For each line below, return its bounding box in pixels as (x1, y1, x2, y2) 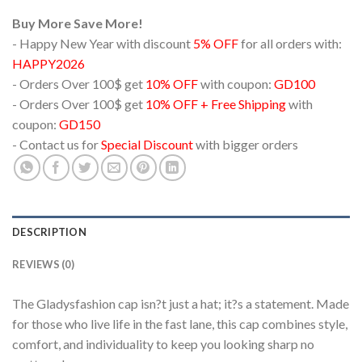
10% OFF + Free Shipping (145, 96, 286, 112)
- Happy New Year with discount (12, 36, 193, 52)
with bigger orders (193, 137, 298, 153)
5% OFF (193, 36, 238, 52)
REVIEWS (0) (12, 258, 74, 271)
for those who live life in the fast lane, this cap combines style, (12, 316, 347, 332)
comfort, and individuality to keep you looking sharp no (12, 336, 314, 352)
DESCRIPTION (12, 225, 86, 239)
